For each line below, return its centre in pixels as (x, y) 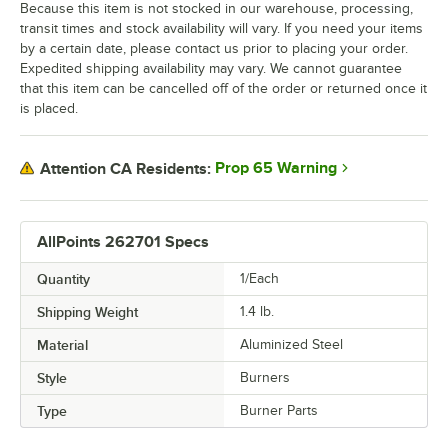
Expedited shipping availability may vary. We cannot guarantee (211, 68)
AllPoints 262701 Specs (123, 242)
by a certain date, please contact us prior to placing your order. (214, 48)
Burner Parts (279, 410)
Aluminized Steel (291, 344)
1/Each (259, 278)
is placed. (49, 108)
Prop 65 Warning (276, 168)
